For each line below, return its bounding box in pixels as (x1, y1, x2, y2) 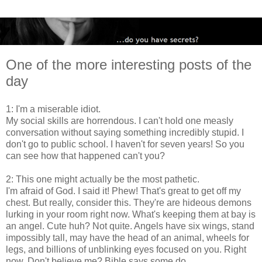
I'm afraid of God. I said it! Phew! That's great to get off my (6, 186, 241, 196)
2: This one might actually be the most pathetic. (6, 174, 199, 185)
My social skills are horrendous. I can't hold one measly (6, 116, 233, 126)
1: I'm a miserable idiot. (6, 104, 101, 115)
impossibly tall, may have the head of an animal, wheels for (6, 233, 249, 243)
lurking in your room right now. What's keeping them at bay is (6, 209, 256, 220)
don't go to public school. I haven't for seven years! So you (6, 139, 244, 150)
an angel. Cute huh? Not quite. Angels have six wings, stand (6, 221, 254, 232)
